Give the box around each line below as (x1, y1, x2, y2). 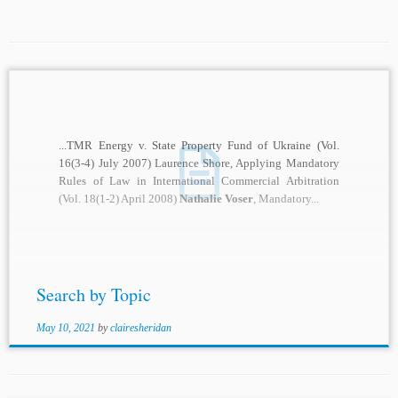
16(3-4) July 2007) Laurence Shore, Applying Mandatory (59, 156, 339, 171)
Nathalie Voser (179, 192, 254, 206)
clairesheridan (109, 322, 171, 335)
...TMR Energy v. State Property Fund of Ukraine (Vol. (59, 139, 339, 153)
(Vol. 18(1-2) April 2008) (59, 192, 180, 206)
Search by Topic (36, 283, 151, 307)
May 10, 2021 (36, 322, 95, 335)
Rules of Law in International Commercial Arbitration (59, 174, 339, 188)
